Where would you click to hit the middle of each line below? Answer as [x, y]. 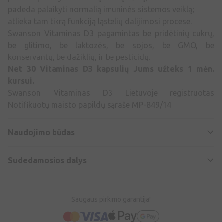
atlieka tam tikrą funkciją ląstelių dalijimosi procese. [100, 22]
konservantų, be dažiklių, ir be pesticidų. [79, 57]
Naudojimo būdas [41, 133]
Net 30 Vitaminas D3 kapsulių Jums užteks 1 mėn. [111, 69]
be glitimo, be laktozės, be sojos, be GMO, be [111, 45]
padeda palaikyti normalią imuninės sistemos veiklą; [101, 10]
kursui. [21, 81]
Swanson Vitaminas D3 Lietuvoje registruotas [111, 93]
